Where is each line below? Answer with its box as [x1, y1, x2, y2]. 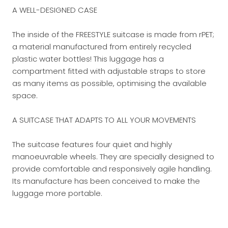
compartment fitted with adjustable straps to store [12, 66, 206, 76]
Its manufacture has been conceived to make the [12, 176, 200, 186]
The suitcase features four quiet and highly [12, 139, 172, 150]
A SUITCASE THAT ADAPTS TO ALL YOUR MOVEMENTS [12, 115, 196, 125]
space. [12, 90, 38, 101]
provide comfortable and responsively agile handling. [12, 163, 212, 174]
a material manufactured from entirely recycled [12, 41, 191, 52]
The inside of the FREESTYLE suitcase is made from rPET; [12, 29, 214, 40]
